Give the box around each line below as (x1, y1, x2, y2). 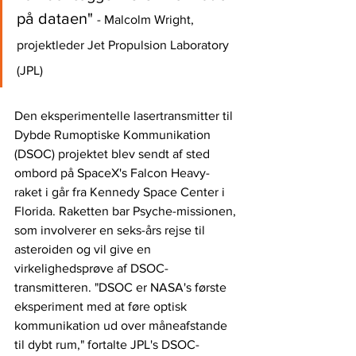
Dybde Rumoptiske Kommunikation (14, 127, 214, 141)
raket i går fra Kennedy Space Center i (14, 184, 228, 199)
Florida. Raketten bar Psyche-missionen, (14, 203, 239, 218)
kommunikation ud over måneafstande (14, 318, 230, 332)
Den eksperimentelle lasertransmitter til (14, 108, 236, 122)
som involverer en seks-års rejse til (14, 222, 208, 237)
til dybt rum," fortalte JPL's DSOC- (14, 337, 199, 351)
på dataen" (17, 9, 97, 27)
